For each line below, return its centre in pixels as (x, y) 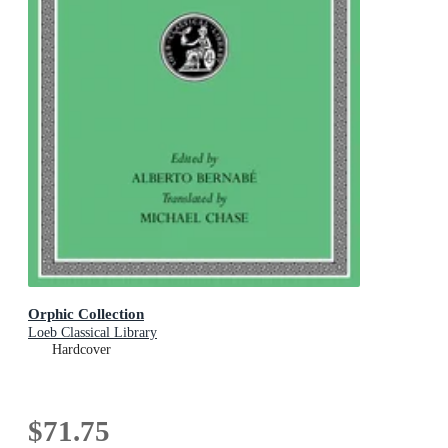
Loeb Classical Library (92, 332)
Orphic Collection (86, 313)
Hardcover (81, 349)
